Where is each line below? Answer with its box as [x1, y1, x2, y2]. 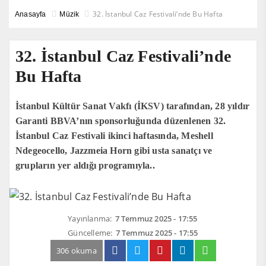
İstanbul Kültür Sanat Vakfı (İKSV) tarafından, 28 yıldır [15, 101, 250, 111]
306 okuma [56, 245, 97, 256]
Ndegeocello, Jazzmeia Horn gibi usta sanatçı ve [15, 145, 213, 156]
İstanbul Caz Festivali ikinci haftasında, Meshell [15, 131, 213, 141]
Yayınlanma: [68, 213, 112, 224]
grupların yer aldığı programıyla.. [15, 160, 155, 170]
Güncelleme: [68, 227, 113, 238]
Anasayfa [15, 10, 46, 18]
